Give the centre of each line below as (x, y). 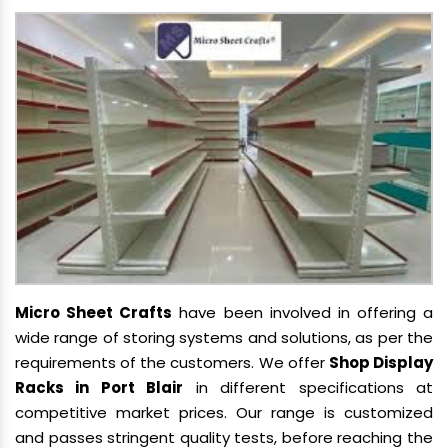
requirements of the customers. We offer (172, 362)
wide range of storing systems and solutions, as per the (224, 337)
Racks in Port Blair (99, 387)
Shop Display (381, 362)
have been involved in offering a (302, 312)
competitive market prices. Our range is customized (224, 412)
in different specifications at (308, 387)
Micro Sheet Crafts (94, 312)
